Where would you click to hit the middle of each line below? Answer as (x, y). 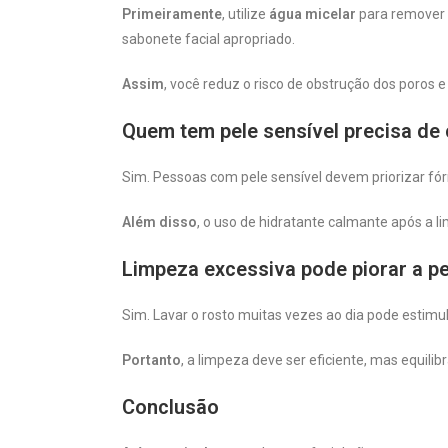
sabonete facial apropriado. (208, 38)
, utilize (245, 13)
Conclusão (170, 406)
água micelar (312, 13)
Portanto (151, 359)
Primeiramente (172, 13)
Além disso (159, 221)
